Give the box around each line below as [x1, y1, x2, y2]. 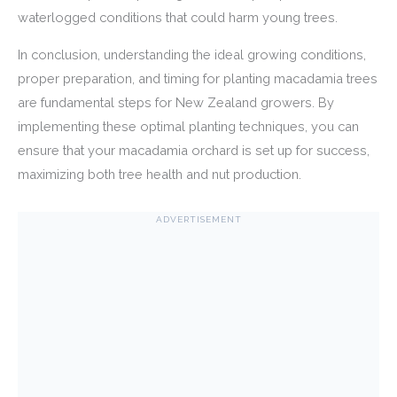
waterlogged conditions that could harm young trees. [18, 10, 338, 25]
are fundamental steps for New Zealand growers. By [18, 94, 334, 110]
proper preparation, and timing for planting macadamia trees [18, 70, 378, 86]
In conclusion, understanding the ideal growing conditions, [18, 46, 366, 62]
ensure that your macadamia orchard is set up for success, [18, 142, 370, 158]
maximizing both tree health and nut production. [18, 166, 301, 182]
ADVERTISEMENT [155, 214, 242, 224]
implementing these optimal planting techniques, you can [18, 118, 359, 134]
